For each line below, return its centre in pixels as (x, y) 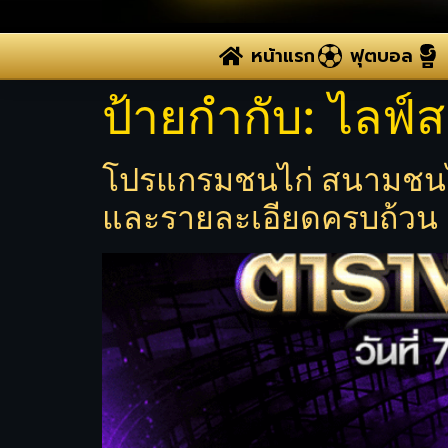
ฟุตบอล (381, 55)
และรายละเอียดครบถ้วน (270, 217)
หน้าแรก (282, 55)
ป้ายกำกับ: (215, 116)
